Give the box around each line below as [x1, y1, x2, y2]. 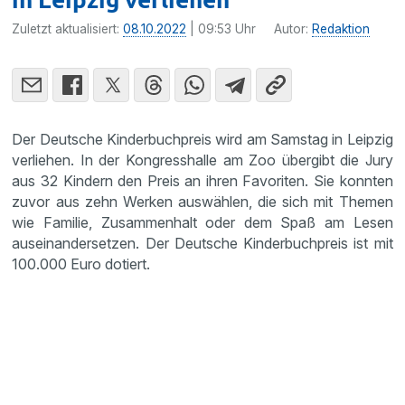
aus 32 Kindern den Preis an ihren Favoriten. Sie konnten [12, 171, 393, 190]
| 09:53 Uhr [186, 21, 257, 36]
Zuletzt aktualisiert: [12, 21, 124, 36]
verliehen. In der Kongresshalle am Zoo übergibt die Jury [12, 150, 393, 169]
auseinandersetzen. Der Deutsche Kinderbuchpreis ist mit [12, 233, 393, 252]
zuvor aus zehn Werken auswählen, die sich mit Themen [12, 192, 393, 211]
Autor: [274, 21, 313, 36]
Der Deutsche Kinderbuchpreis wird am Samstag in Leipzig [12, 129, 393, 148]
